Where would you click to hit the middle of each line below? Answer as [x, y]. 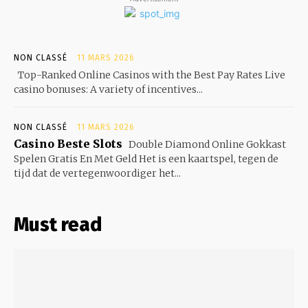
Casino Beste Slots [68, 143]
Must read [58, 224]
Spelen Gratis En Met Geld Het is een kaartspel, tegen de [146, 158]
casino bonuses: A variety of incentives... [108, 89]
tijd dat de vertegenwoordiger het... [97, 173]
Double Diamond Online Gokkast [206, 144]
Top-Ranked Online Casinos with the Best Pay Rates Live [152, 75]
